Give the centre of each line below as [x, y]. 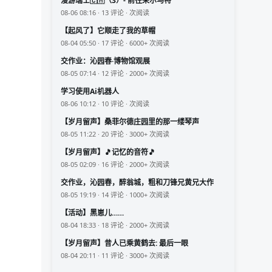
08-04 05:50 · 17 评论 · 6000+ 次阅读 [115, 43]
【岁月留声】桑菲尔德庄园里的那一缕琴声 [130, 122]
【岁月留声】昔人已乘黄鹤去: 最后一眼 [124, 243]
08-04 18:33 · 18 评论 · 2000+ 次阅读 [115, 225]
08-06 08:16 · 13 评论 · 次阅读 [105, 13]
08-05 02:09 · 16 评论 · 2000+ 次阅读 [115, 165]
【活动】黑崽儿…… [92, 213]
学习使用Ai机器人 [90, 92]
